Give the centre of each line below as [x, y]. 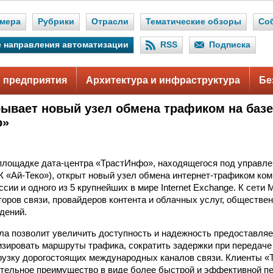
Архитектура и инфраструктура [163, 80]
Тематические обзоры [193, 22]
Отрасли [110, 22]
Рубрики [56, 22]
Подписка [230, 45]
